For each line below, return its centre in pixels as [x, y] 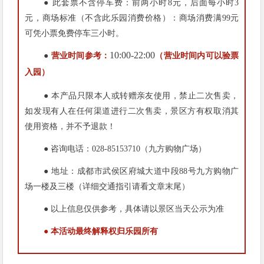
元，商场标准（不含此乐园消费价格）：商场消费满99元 [132, 18]
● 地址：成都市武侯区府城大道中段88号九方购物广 [141, 171]
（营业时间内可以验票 [197, 55]
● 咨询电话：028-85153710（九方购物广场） [125, 148]
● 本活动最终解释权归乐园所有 [101, 231]
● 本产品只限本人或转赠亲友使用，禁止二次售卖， [141, 95]
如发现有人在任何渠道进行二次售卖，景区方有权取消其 [132, 111]
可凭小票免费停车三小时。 [75, 33]
